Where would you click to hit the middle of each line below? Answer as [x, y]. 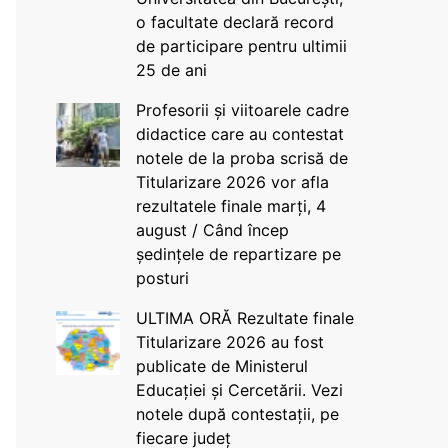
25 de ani [171, 70]
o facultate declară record [234, 22]
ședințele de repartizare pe [238, 254]
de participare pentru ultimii [241, 46]
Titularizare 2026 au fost [229, 342]
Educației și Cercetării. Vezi [239, 390]
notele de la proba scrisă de [241, 158]
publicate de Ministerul [221, 366]
